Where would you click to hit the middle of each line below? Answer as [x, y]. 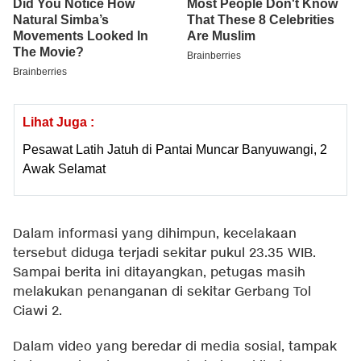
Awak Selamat [64, 169]
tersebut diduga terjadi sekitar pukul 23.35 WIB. [164, 254]
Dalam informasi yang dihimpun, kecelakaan [155, 234]
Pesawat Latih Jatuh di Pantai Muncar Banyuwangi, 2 [175, 150]
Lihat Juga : [58, 122]
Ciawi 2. [37, 312]
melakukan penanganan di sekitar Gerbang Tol [162, 293]
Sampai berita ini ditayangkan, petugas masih [159, 273]
